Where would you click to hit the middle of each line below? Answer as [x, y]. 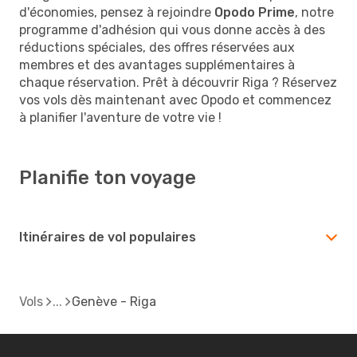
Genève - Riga [114, 301]
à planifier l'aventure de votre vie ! [120, 117]
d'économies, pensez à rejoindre [117, 12]
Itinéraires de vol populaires [108, 237]
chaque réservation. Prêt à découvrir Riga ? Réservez [178, 82]
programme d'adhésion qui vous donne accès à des [172, 29]
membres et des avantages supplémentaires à [157, 65]
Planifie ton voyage [108, 177]
